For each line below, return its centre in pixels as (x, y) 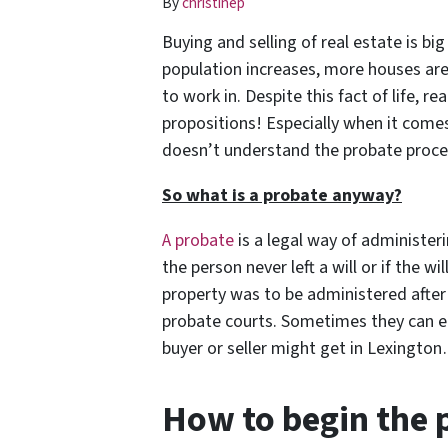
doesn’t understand (238, 151)
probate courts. (221, 322)
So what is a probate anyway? (282, 196)
